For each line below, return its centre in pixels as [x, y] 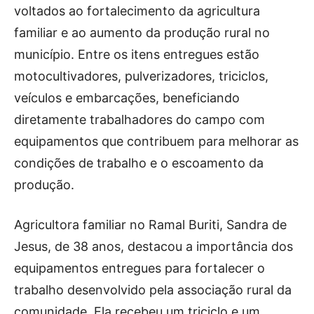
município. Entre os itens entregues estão [137, 54]
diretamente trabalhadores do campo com [139, 120]
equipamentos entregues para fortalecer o [139, 268]
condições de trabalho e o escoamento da [139, 163]
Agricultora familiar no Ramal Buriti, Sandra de [150, 225]
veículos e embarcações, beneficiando [127, 98]
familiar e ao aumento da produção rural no [142, 33]
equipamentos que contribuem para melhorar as [156, 141]
